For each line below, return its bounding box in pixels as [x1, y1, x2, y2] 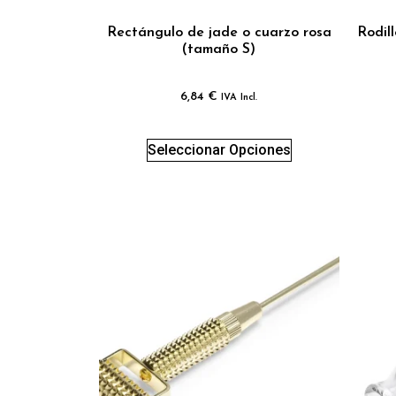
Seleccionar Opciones [147, 141, 291, 158]
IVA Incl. [221, 92, 258, 103]
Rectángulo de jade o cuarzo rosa [106, 25, 331, 40]
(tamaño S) [182, 42, 256, 57]
